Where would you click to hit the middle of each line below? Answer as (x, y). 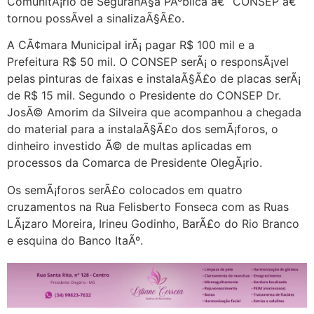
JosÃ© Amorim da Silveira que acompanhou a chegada (154, 112)
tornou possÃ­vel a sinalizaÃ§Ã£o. (96, 19)
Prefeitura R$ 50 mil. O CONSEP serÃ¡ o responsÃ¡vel (148, 62)
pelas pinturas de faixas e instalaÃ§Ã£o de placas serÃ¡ (154, 79)
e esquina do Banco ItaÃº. (75, 240)
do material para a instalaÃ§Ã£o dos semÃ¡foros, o (143, 129)
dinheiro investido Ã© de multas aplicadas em (129, 146)
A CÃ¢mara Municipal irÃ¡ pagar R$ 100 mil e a (131, 45)
